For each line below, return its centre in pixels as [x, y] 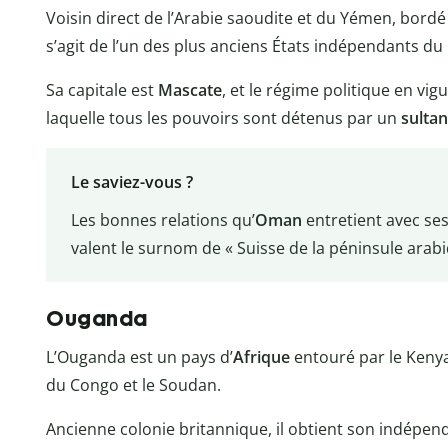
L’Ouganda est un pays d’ [139, 357]
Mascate [190, 89]
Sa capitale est [102, 89]
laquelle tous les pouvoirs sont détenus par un [223, 117]
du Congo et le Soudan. [133, 385]
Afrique [261, 357]
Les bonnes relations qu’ [162, 219]
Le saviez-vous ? [131, 181]
